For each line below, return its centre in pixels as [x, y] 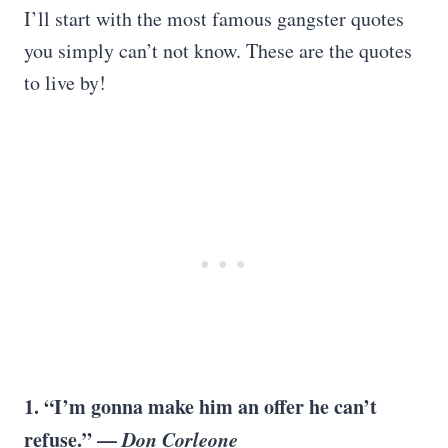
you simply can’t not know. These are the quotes [218, 50]
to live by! [65, 82]
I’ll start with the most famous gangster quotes [214, 18]
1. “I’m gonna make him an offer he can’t [200, 406]
